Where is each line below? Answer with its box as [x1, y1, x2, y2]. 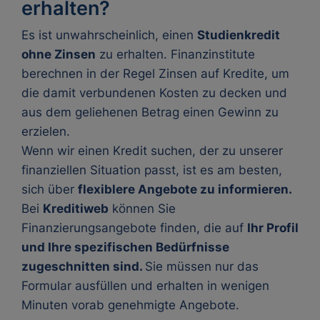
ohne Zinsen [21, 47, 96, 61]
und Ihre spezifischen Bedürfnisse [21, 240, 229, 254]
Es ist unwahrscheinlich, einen [21, 28, 197, 42]
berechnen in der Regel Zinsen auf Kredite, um [21, 66, 289, 81]
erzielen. [21, 124, 70, 139]
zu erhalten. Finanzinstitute [96, 47, 255, 61]
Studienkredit [197, 28, 280, 42]
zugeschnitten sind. [21, 259, 145, 274]
